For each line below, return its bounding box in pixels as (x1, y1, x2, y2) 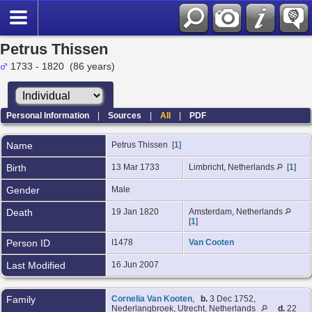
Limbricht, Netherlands (189, 162, 276, 172)
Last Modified (6, 259, 65, 271)
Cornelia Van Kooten (111, 293, 192, 304)
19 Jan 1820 (111, 206, 161, 217)
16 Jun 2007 (111, 259, 161, 270)
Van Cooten (189, 237, 234, 247)
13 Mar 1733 (111, 162, 162, 172)
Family (6, 293, 36, 305)
